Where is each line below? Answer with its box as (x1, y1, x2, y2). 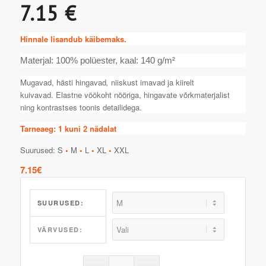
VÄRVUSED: (37, 224, 83, 234)
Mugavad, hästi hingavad (20, 76, 106, 88)
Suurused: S (20, 144, 65, 156)
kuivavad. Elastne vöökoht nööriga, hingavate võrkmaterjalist (20, 88, 230, 100)
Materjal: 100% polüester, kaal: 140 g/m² (20, 55, 175, 65)
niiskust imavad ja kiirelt (110, 76, 194, 88)
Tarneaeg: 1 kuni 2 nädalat (20, 122, 116, 134)
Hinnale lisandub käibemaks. (20, 33, 126, 45)
